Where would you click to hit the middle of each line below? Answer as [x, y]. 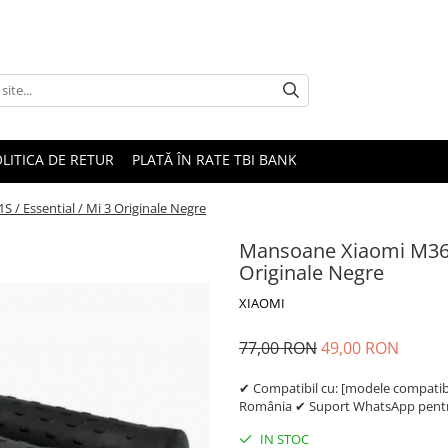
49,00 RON [360, 348]
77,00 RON [278, 348]
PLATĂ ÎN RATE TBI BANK [214, 159]
